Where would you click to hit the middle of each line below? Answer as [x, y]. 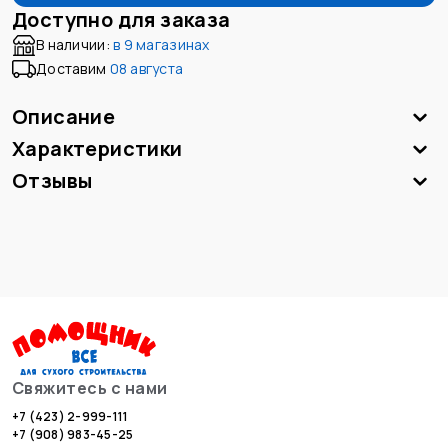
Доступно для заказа [121, 19]
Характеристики [97, 148]
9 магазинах [166, 44]
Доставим [73, 68]
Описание [64, 116]
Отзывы [52, 180]
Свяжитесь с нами [90, 387]
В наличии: [73, 44]
